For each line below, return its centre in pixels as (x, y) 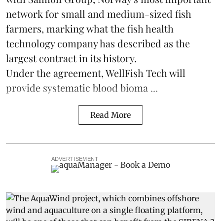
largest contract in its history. (71, 58)
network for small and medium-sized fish (99, 14)
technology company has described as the (98, 43)
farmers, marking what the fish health (90, 29)
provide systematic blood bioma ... (82, 88)
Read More (110, 115)
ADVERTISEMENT (75, 159)
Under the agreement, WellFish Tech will (96, 73)
